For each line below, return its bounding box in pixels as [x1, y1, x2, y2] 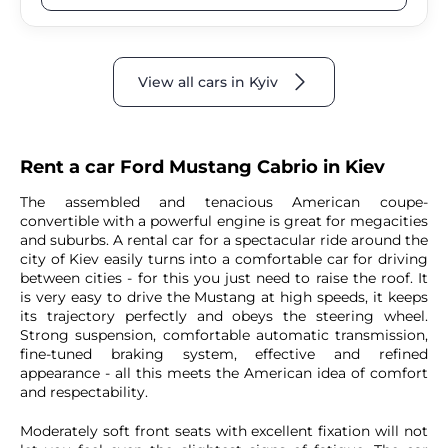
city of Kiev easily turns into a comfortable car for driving [20, 250, 428, 269]
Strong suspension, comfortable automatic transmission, [20, 326, 428, 345]
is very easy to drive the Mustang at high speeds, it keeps [20, 288, 428, 307]
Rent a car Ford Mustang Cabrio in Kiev [20, 156, 385, 179]
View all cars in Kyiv [138, 73, 278, 92]
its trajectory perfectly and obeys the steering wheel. [20, 307, 428, 326]
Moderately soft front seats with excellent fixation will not [20, 422, 428, 441]
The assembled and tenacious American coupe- [20, 193, 428, 212]
